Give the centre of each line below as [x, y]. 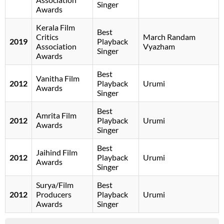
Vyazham [159, 46]
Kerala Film [55, 27]
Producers [54, 194]
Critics [47, 37]
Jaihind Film [57, 152]
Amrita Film [56, 115]
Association [56, 46]
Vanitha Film [58, 78]
